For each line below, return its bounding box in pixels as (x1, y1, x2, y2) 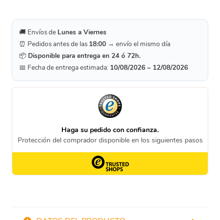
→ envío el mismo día (106, 39, 170, 49)
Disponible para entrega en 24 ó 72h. (28, 51, 140, 61)
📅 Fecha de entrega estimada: (19, 63, 110, 73)
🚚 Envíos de (19, 27, 57, 37)
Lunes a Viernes (57, 27, 107, 37)
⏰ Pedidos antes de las (19, 39, 89, 49)
